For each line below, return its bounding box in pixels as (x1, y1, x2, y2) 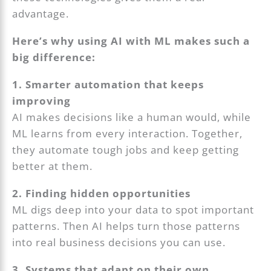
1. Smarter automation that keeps (12, 77, 204, 92)
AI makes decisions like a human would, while (12, 110, 252, 125)
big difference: (12, 50, 96, 64)
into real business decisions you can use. (12, 235, 226, 250)
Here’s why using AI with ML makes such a (12, 33, 250, 48)
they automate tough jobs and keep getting (12, 143, 240, 157)
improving (12, 94, 71, 108)
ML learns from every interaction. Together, (12, 126, 243, 141)
